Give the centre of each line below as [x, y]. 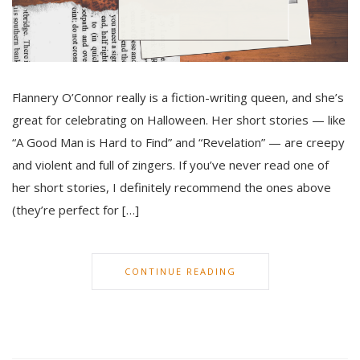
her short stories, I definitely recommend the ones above [172, 188]
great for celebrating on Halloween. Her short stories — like [179, 120]
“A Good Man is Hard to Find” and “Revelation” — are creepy [178, 143]
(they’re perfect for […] [76, 210]
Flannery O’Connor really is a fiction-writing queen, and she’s [178, 98]
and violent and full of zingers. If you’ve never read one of [170, 165]
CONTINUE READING [180, 272]
